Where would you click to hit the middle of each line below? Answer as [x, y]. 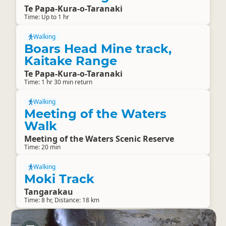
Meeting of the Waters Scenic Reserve [99, 139]
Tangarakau [49, 192]
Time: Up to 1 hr [47, 17]
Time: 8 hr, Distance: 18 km [62, 200]
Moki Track [59, 179]
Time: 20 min [42, 147]
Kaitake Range [71, 61]
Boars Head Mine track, [98, 49]
